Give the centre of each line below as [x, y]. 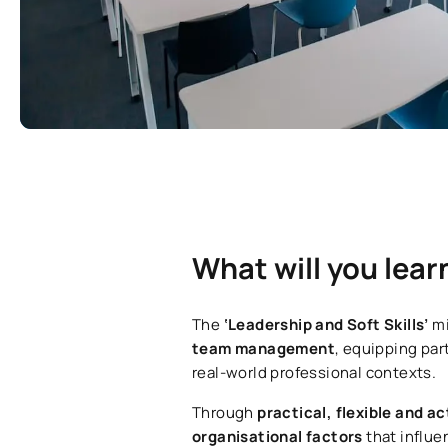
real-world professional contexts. [314, 373]
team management [263, 349]
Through [225, 413]
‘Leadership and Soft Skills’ [328, 325]
